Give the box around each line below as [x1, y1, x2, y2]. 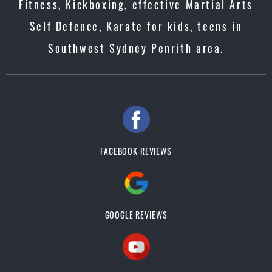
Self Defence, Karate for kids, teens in [29, 18, 243, 34]
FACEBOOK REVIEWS [100, 144, 172, 157]
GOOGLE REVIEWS [104, 208, 168, 221]
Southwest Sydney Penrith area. [47, 40, 224, 56]
